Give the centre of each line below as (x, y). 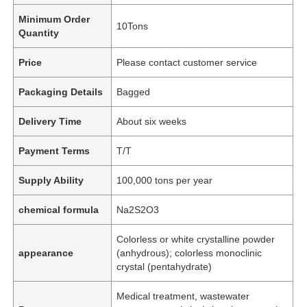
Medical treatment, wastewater (183, 296)
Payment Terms (54, 150)
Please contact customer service (187, 62)
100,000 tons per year (165, 180)
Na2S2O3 (138, 209)
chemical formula (59, 209)
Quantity (39, 33)
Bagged (134, 91)
